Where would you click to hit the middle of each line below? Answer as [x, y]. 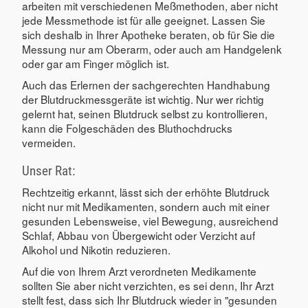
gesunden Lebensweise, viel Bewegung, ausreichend [150, 220]
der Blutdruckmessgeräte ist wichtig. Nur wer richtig [143, 99]
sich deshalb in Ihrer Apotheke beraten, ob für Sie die [148, 34]
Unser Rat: [48, 170]
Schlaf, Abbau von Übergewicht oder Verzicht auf [139, 235]
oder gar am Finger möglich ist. [96, 63]
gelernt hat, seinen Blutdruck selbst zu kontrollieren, [145, 113]
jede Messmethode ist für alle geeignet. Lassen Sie [144, 20]
